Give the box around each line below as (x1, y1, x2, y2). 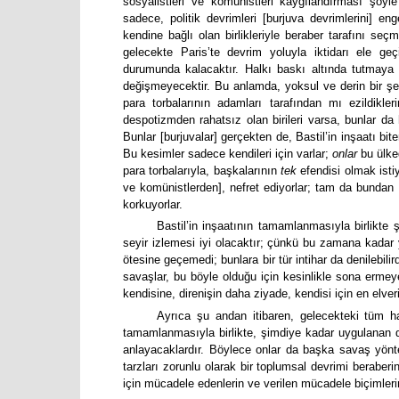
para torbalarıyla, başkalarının (123, 163, 281, 177)
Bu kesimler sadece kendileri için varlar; (123, 146, 332, 160)
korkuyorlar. (123, 197, 183, 211)
